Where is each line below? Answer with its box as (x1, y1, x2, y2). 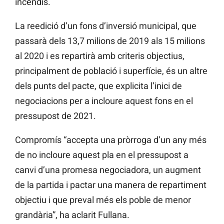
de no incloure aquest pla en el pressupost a (15, 149, 188, 160)
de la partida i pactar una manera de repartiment (15, 179, 206, 190)
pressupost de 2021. (15, 110, 96, 121)
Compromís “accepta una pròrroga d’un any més (15, 134, 206, 145)
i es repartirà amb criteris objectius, (46, 50, 184, 61)
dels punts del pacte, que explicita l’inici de (15, 80, 182, 91)
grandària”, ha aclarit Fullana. (15, 209, 129, 220)
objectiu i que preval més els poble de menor (15, 194, 191, 205)
